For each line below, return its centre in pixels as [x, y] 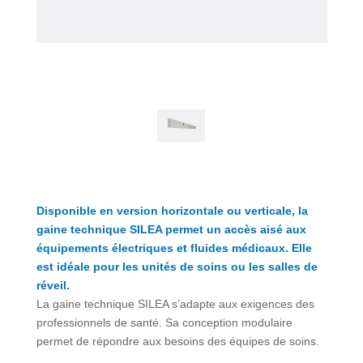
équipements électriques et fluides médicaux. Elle [174, 248]
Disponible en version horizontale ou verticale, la [172, 211]
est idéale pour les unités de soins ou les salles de [177, 267]
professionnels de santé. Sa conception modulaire [164, 323]
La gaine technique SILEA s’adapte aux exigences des [175, 304]
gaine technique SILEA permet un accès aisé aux [171, 230]
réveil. [53, 286]
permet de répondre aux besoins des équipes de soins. [177, 342]
